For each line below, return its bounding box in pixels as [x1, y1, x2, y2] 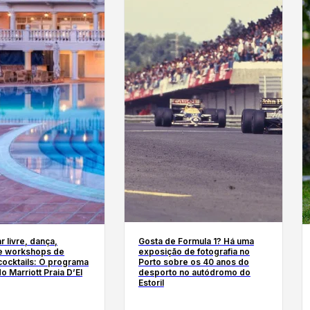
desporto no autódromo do [138, 266, 250, 277]
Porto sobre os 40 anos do [138, 256, 249, 267]
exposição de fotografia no [138, 246, 250, 257]
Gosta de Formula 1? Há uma [138, 235, 254, 246]
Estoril [138, 277, 164, 288]
